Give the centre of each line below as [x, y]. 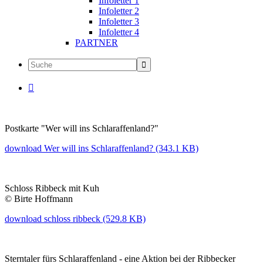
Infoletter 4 [119, 32]
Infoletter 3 [119, 21]
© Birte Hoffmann [39, 199]
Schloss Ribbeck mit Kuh [52, 188]
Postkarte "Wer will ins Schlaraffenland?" [82, 128]
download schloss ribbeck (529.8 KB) [75, 219]
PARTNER [97, 43]
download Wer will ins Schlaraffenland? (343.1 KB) [102, 148]
